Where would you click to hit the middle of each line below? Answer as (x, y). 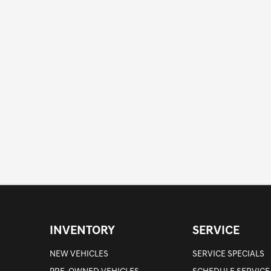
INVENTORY (83, 231)
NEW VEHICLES (79, 254)
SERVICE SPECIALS (229, 254)
